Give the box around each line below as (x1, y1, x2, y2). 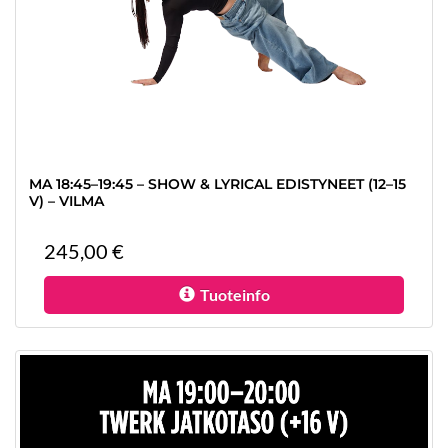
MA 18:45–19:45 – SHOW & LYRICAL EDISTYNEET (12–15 (29, 175, 406, 193)
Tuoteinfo (199, 285, 270, 304)
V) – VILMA (29, 192, 104, 210)
